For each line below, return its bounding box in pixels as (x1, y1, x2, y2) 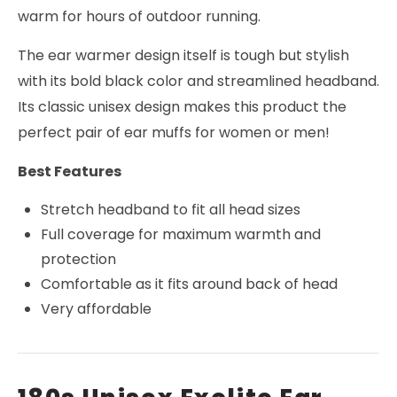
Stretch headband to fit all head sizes (41, 199, 301, 221)
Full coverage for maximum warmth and (41, 224, 322, 245)
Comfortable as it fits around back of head (41, 274, 339, 295)
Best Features (18, 161, 121, 183)
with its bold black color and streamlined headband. (18, 71, 379, 92)
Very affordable (41, 299, 152, 320)
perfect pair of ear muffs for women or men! (18, 122, 330, 144)
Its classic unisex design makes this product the (18, 97, 346, 118)
